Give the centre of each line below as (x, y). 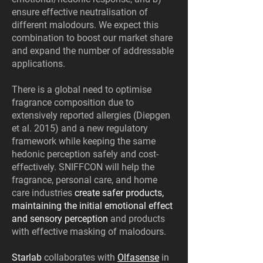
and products (136, 219)
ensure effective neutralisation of (80, 12)
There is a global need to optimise (82, 90)
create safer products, (119, 193)
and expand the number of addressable (93, 51)
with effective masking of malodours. (90, 232)
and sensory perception (60, 219)
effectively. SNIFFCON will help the (83, 167)
